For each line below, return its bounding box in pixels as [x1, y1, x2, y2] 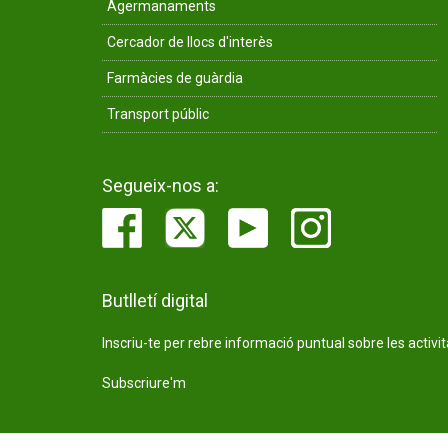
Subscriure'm [102, 375, 186, 391]
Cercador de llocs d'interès [107, 34, 273, 50]
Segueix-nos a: [102, 175, 219, 196]
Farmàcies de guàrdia [107, 70, 243, 86]
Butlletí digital [102, 290, 208, 311]
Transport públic [107, 106, 209, 122]
